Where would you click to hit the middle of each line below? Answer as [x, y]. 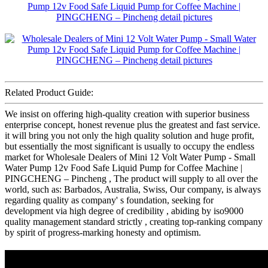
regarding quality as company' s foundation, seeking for [109, 200]
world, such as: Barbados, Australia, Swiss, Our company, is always [133, 190]
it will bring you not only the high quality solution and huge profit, [130, 136]
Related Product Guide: [49, 93]
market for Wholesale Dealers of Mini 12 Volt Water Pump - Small [130, 157]
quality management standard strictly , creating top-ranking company [134, 222]
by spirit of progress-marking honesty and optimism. [103, 233]
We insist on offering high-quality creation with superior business [127, 114]
